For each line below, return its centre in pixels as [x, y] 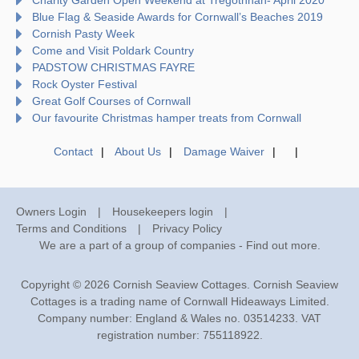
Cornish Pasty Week [83, 33]
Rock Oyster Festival [85, 84]
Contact [73, 151]
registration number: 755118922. [179, 335]
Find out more [281, 245]
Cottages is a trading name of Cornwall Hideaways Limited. [179, 301]
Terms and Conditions [71, 228]
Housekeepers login [163, 211]
